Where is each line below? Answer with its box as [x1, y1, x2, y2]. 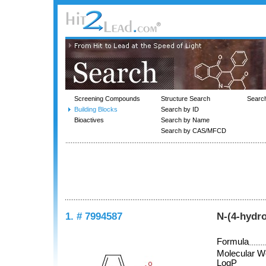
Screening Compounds [74, 95, 140, 102]
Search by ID [161, 106, 199, 113]
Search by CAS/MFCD [161, 127, 226, 134]
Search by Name [161, 116, 210, 123]
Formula [217, 237, 249, 247]
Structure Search [161, 95, 210, 102]
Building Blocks [74, 106, 118, 113]
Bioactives [74, 116, 104, 123]
